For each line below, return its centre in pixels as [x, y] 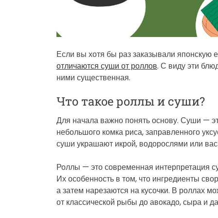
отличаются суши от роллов [107, 66]
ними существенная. [93, 77]
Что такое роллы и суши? [131, 101]
